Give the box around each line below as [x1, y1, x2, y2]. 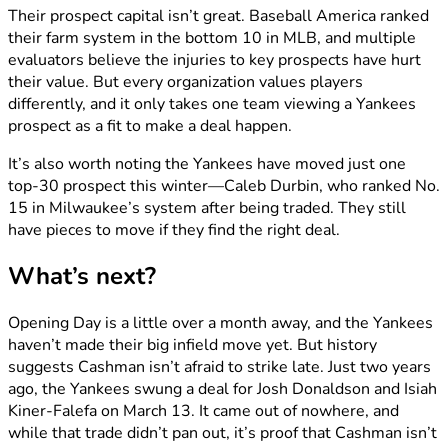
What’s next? [8, 260, 156, 293]
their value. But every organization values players [8, 70, 363, 93]
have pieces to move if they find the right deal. [8, 218, 340, 241]
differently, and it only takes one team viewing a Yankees [8, 92, 416, 115]
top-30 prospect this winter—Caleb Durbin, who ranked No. [8, 174, 440, 197]
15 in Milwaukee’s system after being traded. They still [8, 196, 406, 219]
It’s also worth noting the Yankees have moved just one [8, 152, 406, 175]
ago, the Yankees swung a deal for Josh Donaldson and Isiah [8, 378, 437, 401]
